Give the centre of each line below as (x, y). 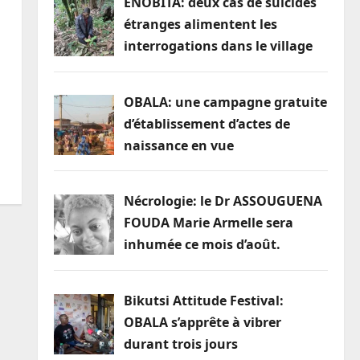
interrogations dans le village (218, 45)
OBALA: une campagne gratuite (225, 102)
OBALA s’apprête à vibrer (202, 323)
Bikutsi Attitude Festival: (203, 301)
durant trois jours (180, 344)
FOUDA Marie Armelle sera (208, 223)
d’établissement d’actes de (207, 123)
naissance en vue (178, 145)
